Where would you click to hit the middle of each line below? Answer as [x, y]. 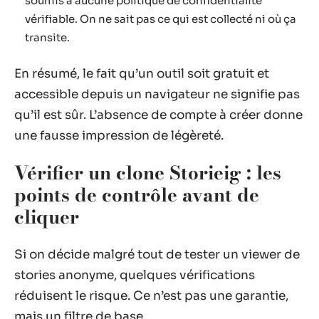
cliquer [47, 217]
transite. [47, 37]
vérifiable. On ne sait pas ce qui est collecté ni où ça [161, 19]
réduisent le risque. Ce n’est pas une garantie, [151, 296]
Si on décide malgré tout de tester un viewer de [157, 254]
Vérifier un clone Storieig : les [148, 173]
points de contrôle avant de [137, 195]
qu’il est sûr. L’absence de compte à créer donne [158, 115]
